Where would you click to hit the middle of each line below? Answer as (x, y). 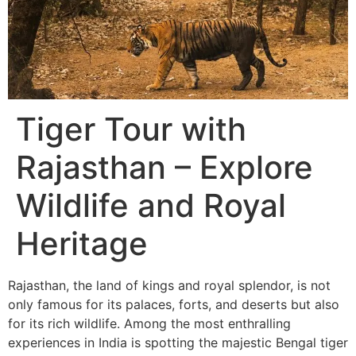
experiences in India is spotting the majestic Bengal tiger (178, 343)
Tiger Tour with (131, 130)
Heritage (82, 244)
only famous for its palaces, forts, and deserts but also (174, 305)
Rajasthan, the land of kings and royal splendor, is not (169, 286)
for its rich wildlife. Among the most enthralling (149, 324)
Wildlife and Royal (151, 206)
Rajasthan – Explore (164, 168)
